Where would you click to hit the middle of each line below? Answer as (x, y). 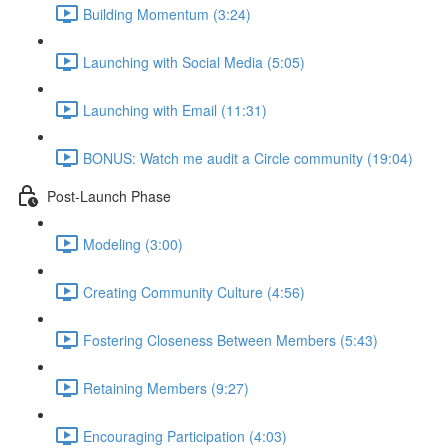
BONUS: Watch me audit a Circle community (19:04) (248, 157)
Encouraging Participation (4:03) (185, 435)
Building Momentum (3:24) (167, 13)
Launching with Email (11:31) (175, 109)
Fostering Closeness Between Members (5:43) (230, 339)
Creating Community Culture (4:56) (194, 291)
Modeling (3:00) (133, 243)
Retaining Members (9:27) (166, 387)
